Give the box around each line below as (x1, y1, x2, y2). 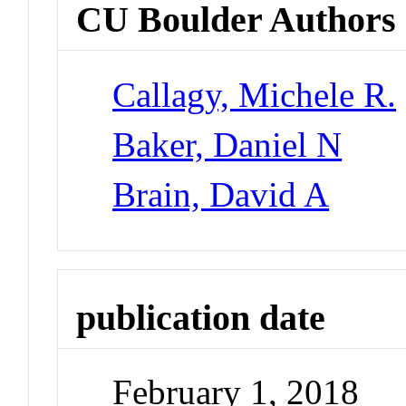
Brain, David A (112, 174, 330, 214)
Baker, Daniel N (112, 124, 343, 164)
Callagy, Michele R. (112, 74, 397, 114)
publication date (76, 296, 326, 338)
